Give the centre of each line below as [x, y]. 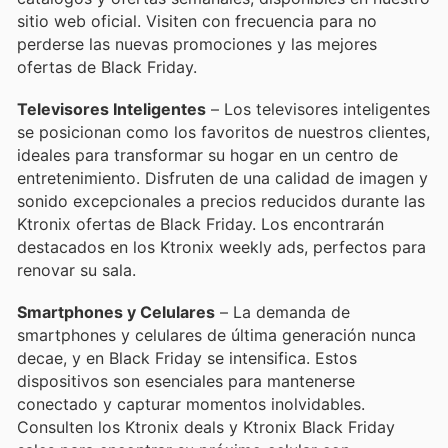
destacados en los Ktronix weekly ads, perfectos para [221, 247]
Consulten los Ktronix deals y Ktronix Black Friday [206, 427]
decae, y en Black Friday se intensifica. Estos [187, 358]
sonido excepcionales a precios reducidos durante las [221, 201]
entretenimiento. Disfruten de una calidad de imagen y [222, 178]
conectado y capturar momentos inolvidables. [191, 404]
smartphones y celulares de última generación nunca [216, 335]
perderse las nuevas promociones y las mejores [197, 44]
